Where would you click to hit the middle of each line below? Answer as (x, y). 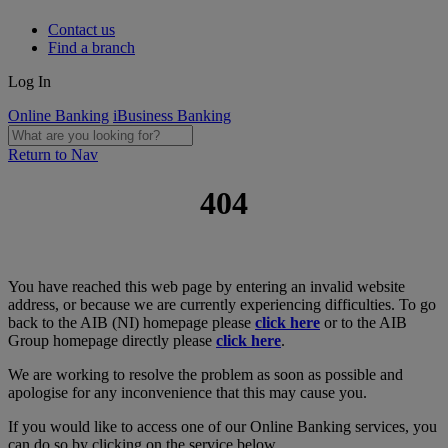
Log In (29, 81)
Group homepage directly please (112, 340)
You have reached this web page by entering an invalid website (206, 286)
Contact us (81, 29)
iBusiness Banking (172, 115)
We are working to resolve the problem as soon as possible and (205, 374)
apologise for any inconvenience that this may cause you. (187, 392)
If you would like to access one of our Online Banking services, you (222, 426)
